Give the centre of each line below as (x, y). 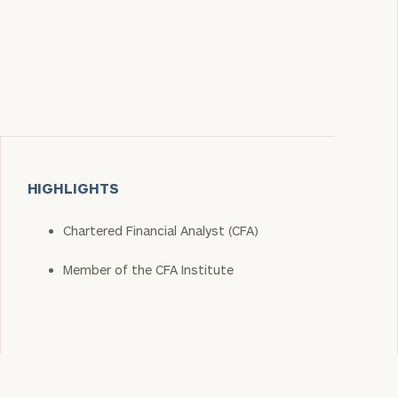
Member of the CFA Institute (148, 270)
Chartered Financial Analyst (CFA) (160, 231)
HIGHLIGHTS (73, 188)
